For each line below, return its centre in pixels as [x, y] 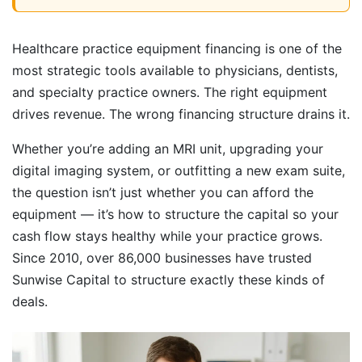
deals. [30, 302]
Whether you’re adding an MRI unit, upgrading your [168, 149]
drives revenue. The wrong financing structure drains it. [181, 114]
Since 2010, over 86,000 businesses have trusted [162, 258]
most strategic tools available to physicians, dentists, [175, 71]
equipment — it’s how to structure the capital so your [175, 215]
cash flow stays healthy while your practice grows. [167, 236]
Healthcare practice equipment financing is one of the [177, 49]
